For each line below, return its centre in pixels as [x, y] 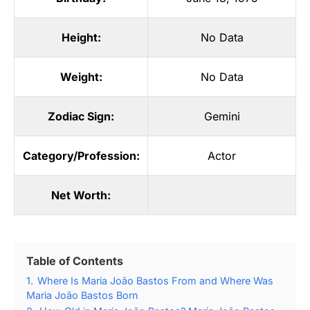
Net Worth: [81, 195]
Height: [81, 37]
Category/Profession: [81, 155]
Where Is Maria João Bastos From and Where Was [155, 280]
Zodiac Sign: [81, 116]
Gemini [222, 116]
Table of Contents [75, 261]
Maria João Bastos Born [82, 295]
